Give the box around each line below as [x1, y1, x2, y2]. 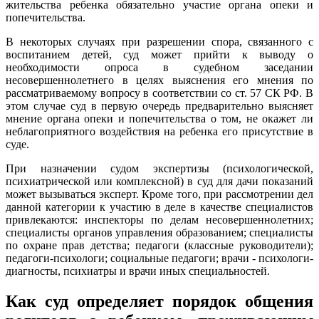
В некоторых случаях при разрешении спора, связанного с [6, 35, 313, 48]
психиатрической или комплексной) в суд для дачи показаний [6, 174, 313, 187]
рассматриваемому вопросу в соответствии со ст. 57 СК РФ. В [6, 86, 313, 99]
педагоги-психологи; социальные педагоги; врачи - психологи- [6, 251, 313, 264]
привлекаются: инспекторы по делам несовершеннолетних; [6, 213, 313, 226]
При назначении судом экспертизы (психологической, [6, 162, 313, 174]
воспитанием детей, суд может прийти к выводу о [6, 48, 313, 61]
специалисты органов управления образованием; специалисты [6, 226, 313, 239]
